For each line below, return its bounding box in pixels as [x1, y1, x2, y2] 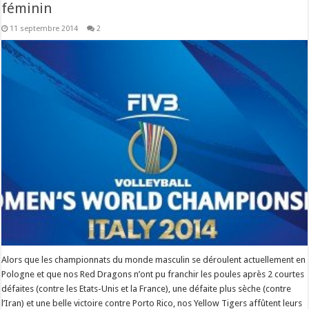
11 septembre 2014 [10, 24, 79, 33]
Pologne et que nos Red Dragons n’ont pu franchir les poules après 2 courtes [1, 269, 305, 280]
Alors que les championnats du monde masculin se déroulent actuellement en [1, 255, 306, 266]
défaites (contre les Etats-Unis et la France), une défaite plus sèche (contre [1, 283, 292, 295]
